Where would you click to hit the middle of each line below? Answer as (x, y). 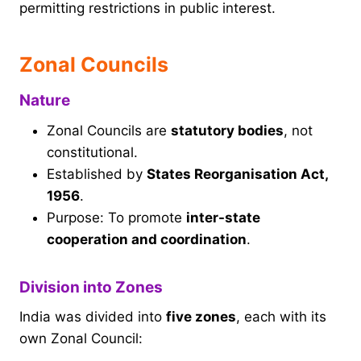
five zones (201, 317)
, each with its (281, 317)
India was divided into (93, 317)
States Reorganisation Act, (237, 174)
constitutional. (92, 152)
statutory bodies (227, 130)
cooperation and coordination (147, 239)
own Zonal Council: (81, 339)
